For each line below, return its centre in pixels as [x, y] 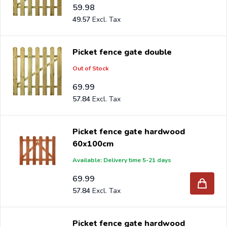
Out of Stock [91, 68]
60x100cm [93, 144]
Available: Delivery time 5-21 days [122, 160]
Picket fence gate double [122, 52]
